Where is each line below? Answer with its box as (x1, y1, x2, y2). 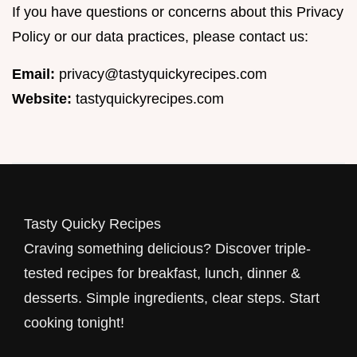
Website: (12, 91, 72, 107)
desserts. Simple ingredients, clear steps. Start (24, 290, 320, 306)
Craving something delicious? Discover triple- (24, 241, 311, 257)
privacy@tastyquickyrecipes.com (59, 66, 267, 82)
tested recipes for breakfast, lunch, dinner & (24, 265, 300, 281)
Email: (12, 66, 55, 82)
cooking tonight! (24, 315, 124, 331)
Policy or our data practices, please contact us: (12, 29, 308, 45)
